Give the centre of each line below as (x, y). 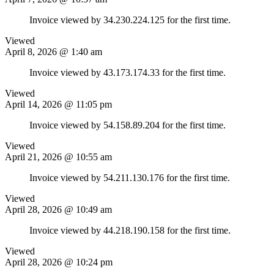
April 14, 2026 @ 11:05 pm (58, 104)
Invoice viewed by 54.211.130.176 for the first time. (130, 177)
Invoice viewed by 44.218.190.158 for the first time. (130, 230)
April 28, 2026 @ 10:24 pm (59, 262)
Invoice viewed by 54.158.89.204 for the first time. (128, 125)
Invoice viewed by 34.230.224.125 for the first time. (130, 20)
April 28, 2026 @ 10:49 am (58, 209)
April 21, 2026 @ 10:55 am (58, 157)
